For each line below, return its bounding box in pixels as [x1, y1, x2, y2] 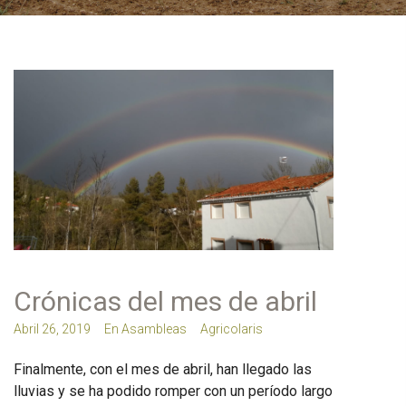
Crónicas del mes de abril [14, 285, 317, 318]
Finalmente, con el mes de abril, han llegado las [14, 361, 312, 379]
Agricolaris [200, 322, 263, 337]
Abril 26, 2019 [14, 322, 91, 337]
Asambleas [121, 322, 187, 337]
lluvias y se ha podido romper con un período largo [14, 382, 333, 401]
